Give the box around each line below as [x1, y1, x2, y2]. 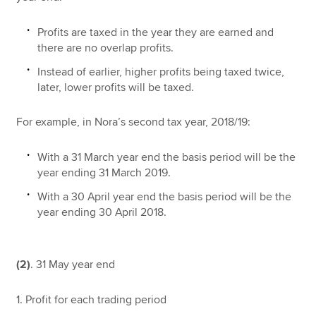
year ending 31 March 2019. [37, 165, 171, 180]
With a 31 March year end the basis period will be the [37, 150, 296, 164]
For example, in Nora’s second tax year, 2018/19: [16, 115, 251, 130]
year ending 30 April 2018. [37, 205, 167, 219]
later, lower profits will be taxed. [37, 80, 195, 95]
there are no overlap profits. [37, 40, 174, 55]
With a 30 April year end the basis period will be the [37, 189, 292, 204]
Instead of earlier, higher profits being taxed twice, [37, 64, 285, 79]
